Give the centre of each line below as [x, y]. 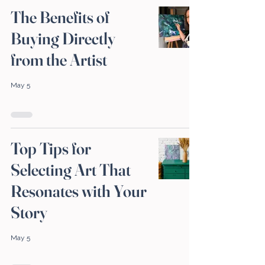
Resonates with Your [79, 191]
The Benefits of [60, 17]
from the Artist [59, 60]
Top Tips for [51, 149]
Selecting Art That [71, 170]
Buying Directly [63, 39]
